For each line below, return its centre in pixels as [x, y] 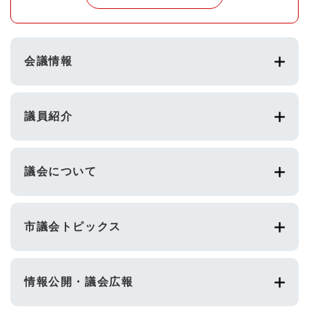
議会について [61, 172]
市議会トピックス [73, 227]
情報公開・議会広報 [79, 282]
